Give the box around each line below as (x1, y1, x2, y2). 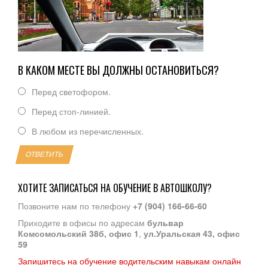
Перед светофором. (32, 85, 111, 98)
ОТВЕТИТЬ (25, 150, 65, 159)
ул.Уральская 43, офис (144, 227, 240, 239)
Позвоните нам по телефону (18, 199, 133, 212)
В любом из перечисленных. (32, 124, 144, 137)
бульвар (147, 216, 184, 229)
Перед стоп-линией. (32, 105, 111, 117)
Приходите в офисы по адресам (18, 216, 147, 229)
